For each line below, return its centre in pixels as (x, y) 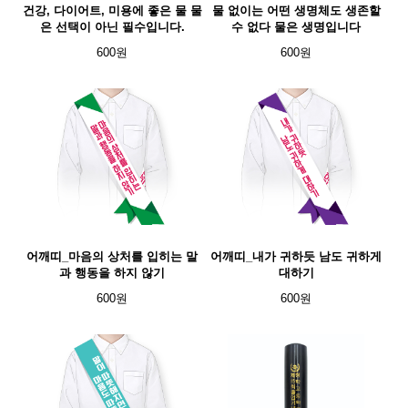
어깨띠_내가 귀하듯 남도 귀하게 (296, 256)
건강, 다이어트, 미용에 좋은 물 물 (112, 10)
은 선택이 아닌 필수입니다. (112, 27)
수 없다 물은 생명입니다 (296, 27)
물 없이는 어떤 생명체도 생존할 (296, 10)
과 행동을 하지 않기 (112, 273)
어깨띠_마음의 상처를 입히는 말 (112, 256)
